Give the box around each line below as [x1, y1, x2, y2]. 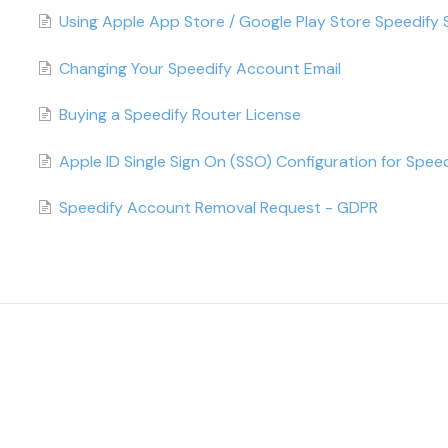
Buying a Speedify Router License [58, 104, 301, 126]
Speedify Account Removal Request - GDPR [58, 196, 378, 218]
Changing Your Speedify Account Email [58, 57, 341, 79]
